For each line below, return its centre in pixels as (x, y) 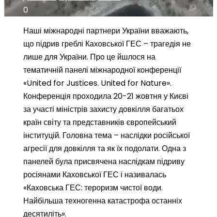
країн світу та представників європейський (100, 122)
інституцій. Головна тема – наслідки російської (107, 135)
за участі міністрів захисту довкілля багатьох (103, 109)
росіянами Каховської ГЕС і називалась (95, 175)
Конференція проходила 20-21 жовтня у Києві (106, 96)
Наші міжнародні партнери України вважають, (106, 31)
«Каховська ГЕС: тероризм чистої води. (93, 188)
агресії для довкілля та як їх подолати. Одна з (105, 148)
